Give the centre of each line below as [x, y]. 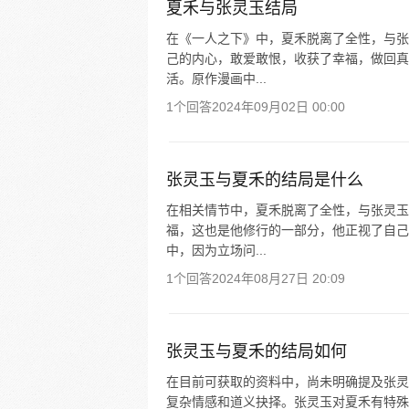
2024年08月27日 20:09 [278, 278]
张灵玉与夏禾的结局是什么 [265, 180]
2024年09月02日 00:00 [278, 107]
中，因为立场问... [216, 250]
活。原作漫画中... [216, 79]
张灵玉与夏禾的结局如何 [257, 351]
